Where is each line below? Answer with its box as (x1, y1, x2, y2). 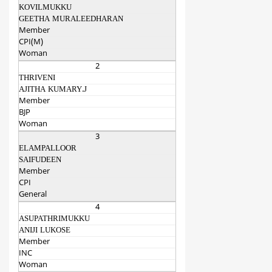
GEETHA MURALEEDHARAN (19, 15, 123, 25)
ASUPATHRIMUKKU (19, 214, 90, 225)
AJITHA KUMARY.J (19, 85, 87, 95)
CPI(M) (19, 38, 43, 48)
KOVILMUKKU (19, 3, 72, 13)
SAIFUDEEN (19, 155, 61, 166)
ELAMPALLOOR (19, 144, 76, 154)
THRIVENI (19, 73, 55, 84)
